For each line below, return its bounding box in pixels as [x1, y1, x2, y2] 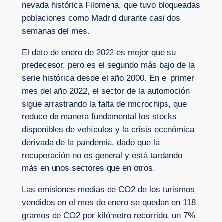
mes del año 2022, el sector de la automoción [21, 86, 190, 96]
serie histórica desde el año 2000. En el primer [21, 73, 194, 83]
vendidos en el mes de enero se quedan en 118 [21, 197, 196, 207]
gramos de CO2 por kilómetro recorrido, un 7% [21, 210, 195, 220]
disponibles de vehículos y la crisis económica [21, 124, 194, 134]
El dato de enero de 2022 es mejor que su [21, 47, 176, 57]
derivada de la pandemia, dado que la [21, 137, 160, 147]
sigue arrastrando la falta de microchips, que [21, 99, 187, 109]
